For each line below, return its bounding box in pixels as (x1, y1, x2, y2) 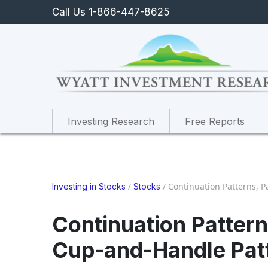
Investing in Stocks (52, 181, 126, 191)
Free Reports (185, 115, 245, 127)
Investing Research (68, 115, 154, 127)
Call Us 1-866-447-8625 (52, 6, 170, 18)
